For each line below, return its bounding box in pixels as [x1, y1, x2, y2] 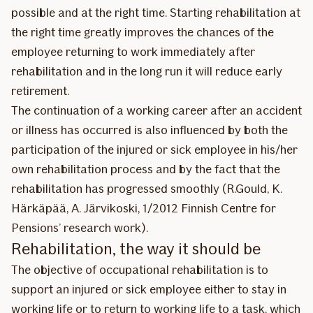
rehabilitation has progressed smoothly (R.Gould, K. [11, 181, 282, 196]
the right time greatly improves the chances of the [11, 24, 274, 40]
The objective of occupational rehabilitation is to [11, 262, 268, 277]
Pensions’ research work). [11, 220, 148, 235]
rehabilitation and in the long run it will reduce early [11, 64, 282, 79]
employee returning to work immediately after [11, 44, 255, 59]
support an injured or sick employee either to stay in [11, 282, 286, 297]
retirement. [11, 83, 69, 99]
